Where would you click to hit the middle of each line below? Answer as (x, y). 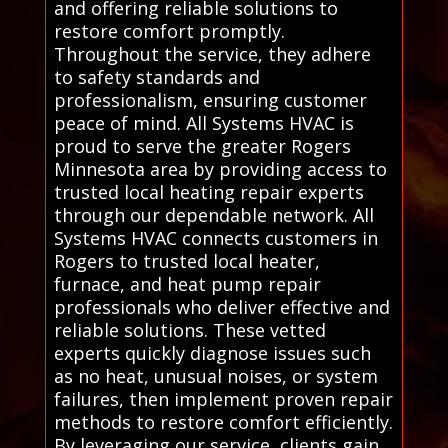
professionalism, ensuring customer (210, 100)
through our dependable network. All (213, 215)
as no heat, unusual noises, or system (215, 376)
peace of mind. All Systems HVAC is (203, 123)
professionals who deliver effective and (221, 307)
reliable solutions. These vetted (189, 330)
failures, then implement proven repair (223, 399)
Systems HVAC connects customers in (215, 238)
